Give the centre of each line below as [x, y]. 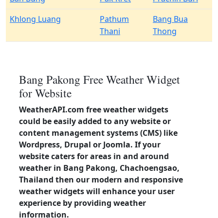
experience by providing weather [82, 203]
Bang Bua [170, 19]
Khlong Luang [35, 19]
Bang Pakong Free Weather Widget [100, 79]
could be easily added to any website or [95, 121]
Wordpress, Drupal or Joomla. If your [90, 145]
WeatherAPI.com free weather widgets [94, 109]
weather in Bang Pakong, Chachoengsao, [99, 168]
